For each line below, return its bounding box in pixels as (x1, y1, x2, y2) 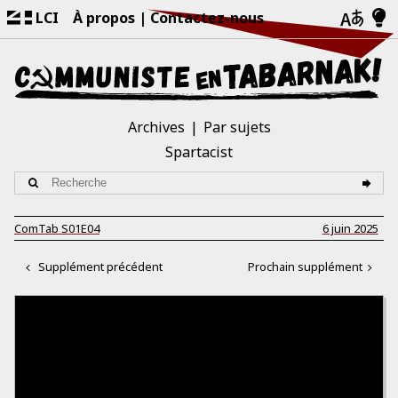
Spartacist (165, 141, 233, 162)
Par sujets (203, 116, 271, 137)
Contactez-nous (150, 8, 264, 28)
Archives (127, 116, 185, 137)
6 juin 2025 (322, 220, 378, 237)
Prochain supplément (247, 258, 362, 275)
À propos (73, 8, 135, 28)
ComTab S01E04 (14, 220, 99, 237)
